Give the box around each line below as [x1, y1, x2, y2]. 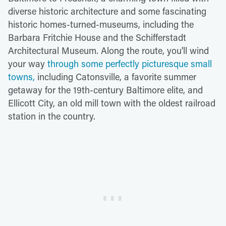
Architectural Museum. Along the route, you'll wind [8, 44, 209, 57]
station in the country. [8, 110, 95, 123]
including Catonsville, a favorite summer [35, 71, 196, 83]
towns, [8, 71, 35, 83]
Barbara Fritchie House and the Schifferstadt [8, 31, 186, 44]
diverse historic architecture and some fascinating [8, 5, 206, 18]
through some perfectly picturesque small [47, 58, 212, 70]
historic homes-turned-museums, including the [8, 18, 194, 31]
